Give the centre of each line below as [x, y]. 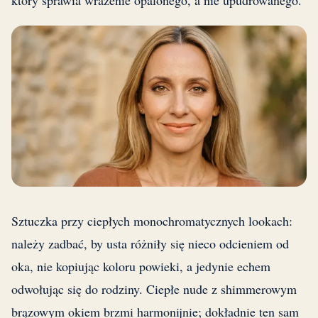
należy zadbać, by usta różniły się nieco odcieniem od [150, 244]
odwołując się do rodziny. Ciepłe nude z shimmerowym [154, 289]
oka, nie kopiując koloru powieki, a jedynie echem [141, 267]
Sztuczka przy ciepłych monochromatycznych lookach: [152, 221]
